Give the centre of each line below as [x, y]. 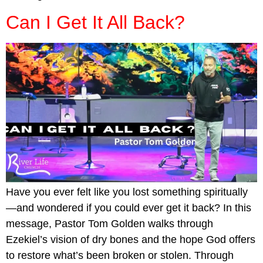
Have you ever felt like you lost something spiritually [127, 192]
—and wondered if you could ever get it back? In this [129, 208]
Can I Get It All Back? [95, 23]
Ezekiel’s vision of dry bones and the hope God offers [131, 239]
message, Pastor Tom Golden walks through [109, 223]
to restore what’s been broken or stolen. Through [120, 255]
